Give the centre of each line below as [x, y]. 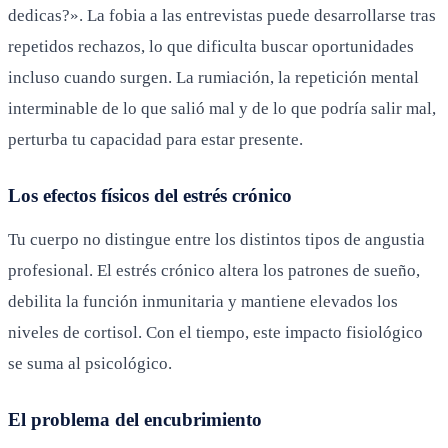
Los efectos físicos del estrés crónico [150, 195]
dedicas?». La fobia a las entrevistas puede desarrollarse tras [222, 15]
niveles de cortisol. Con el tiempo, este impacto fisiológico [215, 332]
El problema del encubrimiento [135, 419]
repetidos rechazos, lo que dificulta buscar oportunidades [211, 46]
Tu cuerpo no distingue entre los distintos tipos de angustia [216, 239]
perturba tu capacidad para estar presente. [155, 139]
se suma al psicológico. [90, 363]
